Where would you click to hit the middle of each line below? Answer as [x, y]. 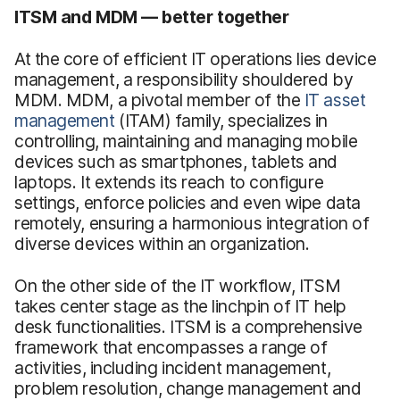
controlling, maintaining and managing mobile [186, 141]
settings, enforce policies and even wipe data [187, 202]
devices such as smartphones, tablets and [176, 161]
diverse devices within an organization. [162, 243]
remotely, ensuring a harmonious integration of [192, 223]
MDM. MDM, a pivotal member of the [159, 100]
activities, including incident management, [173, 367]
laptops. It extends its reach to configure [169, 182]
